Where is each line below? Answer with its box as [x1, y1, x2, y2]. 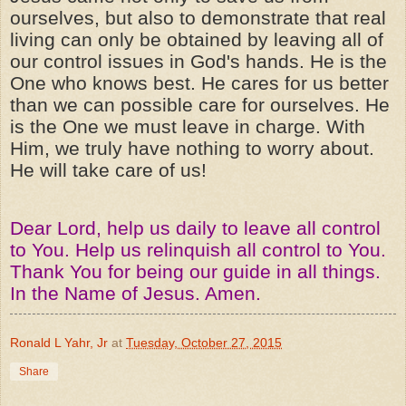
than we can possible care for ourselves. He [10, 93, 390, 116]
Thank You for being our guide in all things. [10, 260, 381, 283]
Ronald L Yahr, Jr [10, 334, 108, 350]
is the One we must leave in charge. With [10, 115, 365, 138]
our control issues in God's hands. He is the [10, 50, 387, 72]
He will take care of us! [10, 159, 207, 181]
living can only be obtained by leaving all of [10, 28, 383, 51]
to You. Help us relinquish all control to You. [10, 238, 386, 261]
